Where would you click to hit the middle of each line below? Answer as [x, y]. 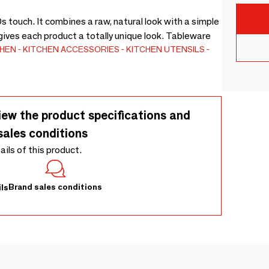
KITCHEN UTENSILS [165, 49]
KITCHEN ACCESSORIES [71, 49]
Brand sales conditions [55, 187]
